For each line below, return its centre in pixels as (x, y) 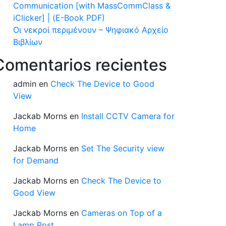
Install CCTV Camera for (128, 116)
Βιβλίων (28, 42)
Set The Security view (123, 148)
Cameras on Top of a (122, 213)
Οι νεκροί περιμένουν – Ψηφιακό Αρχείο (91, 30)
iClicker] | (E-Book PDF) (59, 18)
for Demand (36, 160)
